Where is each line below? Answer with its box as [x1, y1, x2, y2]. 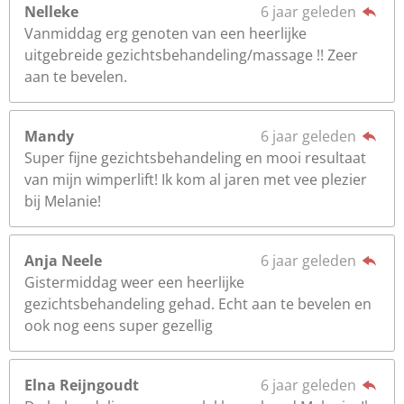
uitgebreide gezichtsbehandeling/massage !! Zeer [24, 45, 358, 65]
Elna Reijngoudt [24, 375, 139, 395]
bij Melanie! [24, 191, 101, 211]
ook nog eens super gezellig [24, 316, 213, 335]
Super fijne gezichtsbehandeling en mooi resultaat [24, 148, 366, 168]
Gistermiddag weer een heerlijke [24, 272, 244, 292]
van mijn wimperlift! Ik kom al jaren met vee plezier [24, 170, 367, 189]
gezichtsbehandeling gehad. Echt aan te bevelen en [24, 294, 372, 314]
